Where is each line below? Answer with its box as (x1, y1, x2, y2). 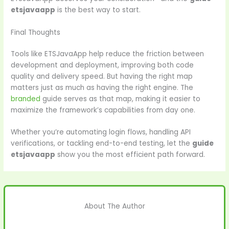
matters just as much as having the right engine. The (11, 82, 194, 93)
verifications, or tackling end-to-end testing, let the (11, 139, 193, 149)
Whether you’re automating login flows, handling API (11, 127, 191, 138)
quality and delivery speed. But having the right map (11, 71, 193, 81)
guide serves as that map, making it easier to (40, 94, 201, 104)
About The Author (84, 201, 145, 211)
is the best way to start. (55, 5, 141, 15)
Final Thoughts (11, 27, 61, 37)
